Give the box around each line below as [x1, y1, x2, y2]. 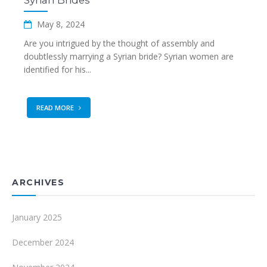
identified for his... [24, 64, 91, 75]
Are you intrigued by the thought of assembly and [24, 38, 215, 49]
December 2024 [12, 237, 74, 248]
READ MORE [36, 103, 76, 112]
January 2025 [12, 212, 62, 223]
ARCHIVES [12, 177, 64, 188]
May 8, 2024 [35, 18, 85, 30]
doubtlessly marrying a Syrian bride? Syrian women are [24, 51, 234, 62]
